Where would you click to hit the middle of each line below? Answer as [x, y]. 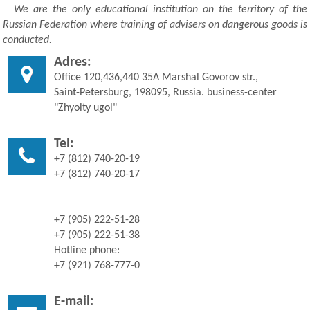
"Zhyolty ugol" [85, 107]
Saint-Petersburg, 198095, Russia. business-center [165, 91]
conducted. [27, 39]
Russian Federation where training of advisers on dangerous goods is [155, 24]
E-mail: [74, 300]
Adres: [73, 61]
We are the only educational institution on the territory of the [161, 8]
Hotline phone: [87, 249]
